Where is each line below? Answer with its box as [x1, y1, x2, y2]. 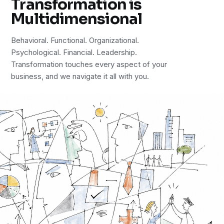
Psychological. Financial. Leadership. [11, 47, 137, 57]
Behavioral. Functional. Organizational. [11, 35, 139, 45]
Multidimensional [11, 9, 142, 28]
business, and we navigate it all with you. [11, 71, 149, 81]
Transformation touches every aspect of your [11, 59, 167, 69]
